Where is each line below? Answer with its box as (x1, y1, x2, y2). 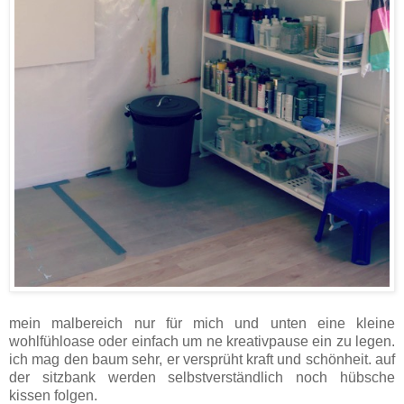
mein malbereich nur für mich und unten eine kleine (9, 316, 395, 332)
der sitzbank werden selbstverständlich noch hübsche (9, 370, 395, 386)
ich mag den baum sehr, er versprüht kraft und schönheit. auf (9, 352, 395, 368)
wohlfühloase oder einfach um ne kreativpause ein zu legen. (9, 334, 395, 350)
